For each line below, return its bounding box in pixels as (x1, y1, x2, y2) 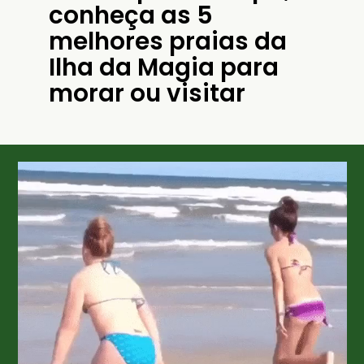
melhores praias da (48, 24, 287, 58)
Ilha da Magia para (48, 50, 279, 84)
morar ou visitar (48, 76, 245, 110)
